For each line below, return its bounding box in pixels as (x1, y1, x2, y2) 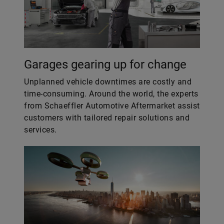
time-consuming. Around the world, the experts (24, 89, 198, 98)
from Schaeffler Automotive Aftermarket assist (24, 101, 200, 110)
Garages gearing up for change (24, 57, 186, 71)
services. (24, 125, 57, 134)
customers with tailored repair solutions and (24, 113, 189, 122)
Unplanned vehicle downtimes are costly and (24, 77, 191, 86)
